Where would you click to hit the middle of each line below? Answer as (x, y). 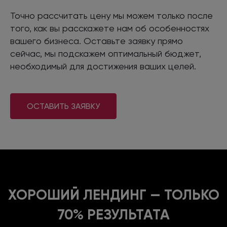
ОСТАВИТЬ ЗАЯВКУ (63, 106)
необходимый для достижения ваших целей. (103, 66)
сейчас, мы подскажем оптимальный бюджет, (106, 53)
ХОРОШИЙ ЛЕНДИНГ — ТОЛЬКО (113, 195)
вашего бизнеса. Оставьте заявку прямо (97, 41)
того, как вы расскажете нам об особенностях (110, 28)
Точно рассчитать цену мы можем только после (111, 15)
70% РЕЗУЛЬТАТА (113, 215)
